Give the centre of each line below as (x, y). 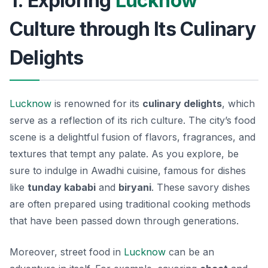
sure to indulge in (50, 170)
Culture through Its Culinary (133, 29)
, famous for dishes (202, 170)
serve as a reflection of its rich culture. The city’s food (133, 120)
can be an (190, 252)
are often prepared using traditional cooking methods (130, 204)
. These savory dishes (201, 187)
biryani (135, 187)
